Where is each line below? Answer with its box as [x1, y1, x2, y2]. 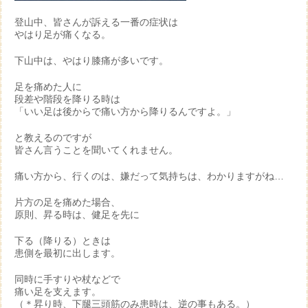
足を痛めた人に [14, 81, 82, 92]
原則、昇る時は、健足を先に [14, 209, 140, 220]
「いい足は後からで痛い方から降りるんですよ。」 [14, 106, 236, 117]
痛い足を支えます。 [14, 286, 101, 297]
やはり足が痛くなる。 [14, 29, 111, 40]
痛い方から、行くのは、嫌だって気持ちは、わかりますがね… [14, 170, 284, 181]
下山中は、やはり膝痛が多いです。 [14, 55, 168, 66]
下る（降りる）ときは [14, 235, 111, 246]
